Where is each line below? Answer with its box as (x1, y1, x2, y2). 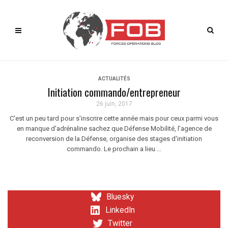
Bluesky (106, 192, 134, 202)
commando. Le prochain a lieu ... (67, 145, 161, 153)
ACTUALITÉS (98, 76, 130, 81)
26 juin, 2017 (96, 100, 132, 107)
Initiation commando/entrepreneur (47, 84, 181, 100)
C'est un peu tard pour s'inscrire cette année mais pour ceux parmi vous (10, 115, 218, 122)
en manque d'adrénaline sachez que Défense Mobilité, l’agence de (16, 125, 212, 132)
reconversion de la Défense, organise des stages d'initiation (26, 135, 202, 142)
